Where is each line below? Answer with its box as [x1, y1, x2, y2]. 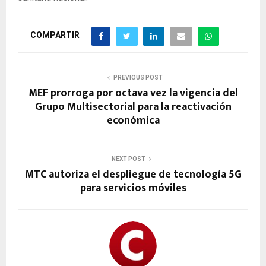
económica [106, 111, 160, 129]
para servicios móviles [80, 179, 186, 197]
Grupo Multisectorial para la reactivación [34, 97, 232, 116]
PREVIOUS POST [113, 74, 163, 81]
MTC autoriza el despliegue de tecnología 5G [24, 165, 242, 183]
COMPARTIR [30, 30, 80, 40]
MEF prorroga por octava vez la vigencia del [28, 84, 238, 102]
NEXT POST [111, 155, 145, 162]
